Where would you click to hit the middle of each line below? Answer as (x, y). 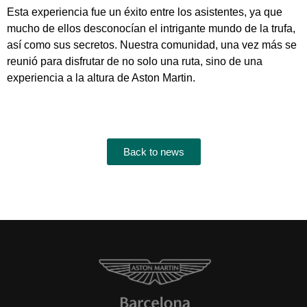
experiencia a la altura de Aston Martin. (101, 78)
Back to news (153, 152)
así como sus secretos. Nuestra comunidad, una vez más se (152, 45)
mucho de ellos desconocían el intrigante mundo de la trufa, (151, 29)
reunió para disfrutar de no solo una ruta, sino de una (135, 62)
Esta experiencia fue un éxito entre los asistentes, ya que (145, 12)
